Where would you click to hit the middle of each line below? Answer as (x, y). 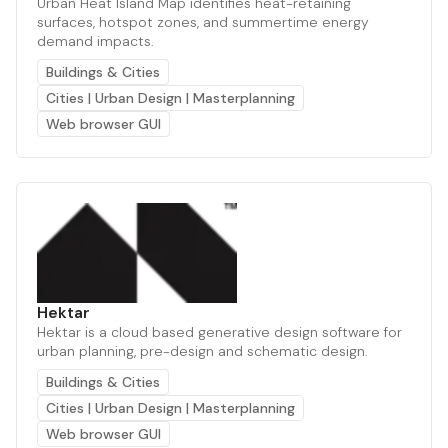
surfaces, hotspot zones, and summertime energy (203, 21)
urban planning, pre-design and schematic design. (202, 350)
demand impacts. (95, 40)
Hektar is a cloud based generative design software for (219, 331)
